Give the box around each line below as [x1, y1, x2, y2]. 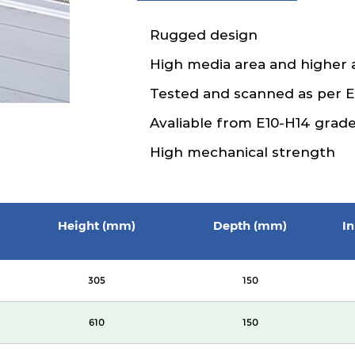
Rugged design [150, 27, 258, 43]
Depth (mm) [213, 218, 287, 233]
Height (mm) [58, 218, 136, 233]
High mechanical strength [150, 144, 339, 160]
